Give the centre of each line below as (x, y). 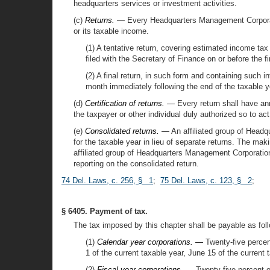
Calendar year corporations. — (150, 242)
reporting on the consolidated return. (136, 164)
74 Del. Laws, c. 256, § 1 (107, 181)
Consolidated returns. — (127, 131)
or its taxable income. (111, 31)
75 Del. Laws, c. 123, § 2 (206, 181)
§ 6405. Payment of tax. (105, 211)
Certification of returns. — (130, 103)
